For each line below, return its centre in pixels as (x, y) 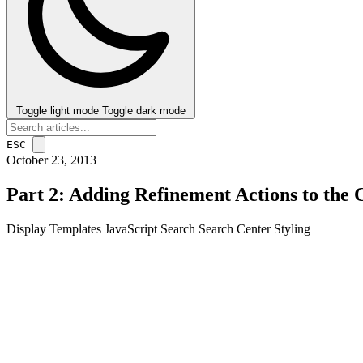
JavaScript (132, 228)
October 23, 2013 (51, 160)
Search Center (236, 228)
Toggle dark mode (144, 111)
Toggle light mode (58, 111)
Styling (292, 228)
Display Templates (56, 228)
